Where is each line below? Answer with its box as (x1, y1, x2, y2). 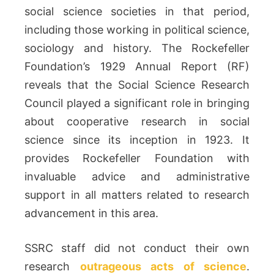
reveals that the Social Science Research (24, 78, 250, 91)
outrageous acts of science (80, 260, 246, 273)
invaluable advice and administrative (24, 170, 250, 183)
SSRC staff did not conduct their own (24, 242, 250, 254)
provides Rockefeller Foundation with (24, 152, 250, 165)
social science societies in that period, (24, 5, 250, 18)
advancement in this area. (24, 207, 158, 220)
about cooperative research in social (24, 115, 250, 128)
